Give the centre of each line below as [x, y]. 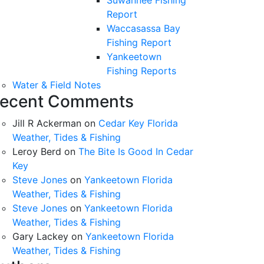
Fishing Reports [141, 71]
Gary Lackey [40, 236]
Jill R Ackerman [47, 123]
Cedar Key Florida [138, 123]
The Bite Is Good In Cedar [136, 151]
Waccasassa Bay [143, 28]
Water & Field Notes [57, 85]
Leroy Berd [37, 151]
